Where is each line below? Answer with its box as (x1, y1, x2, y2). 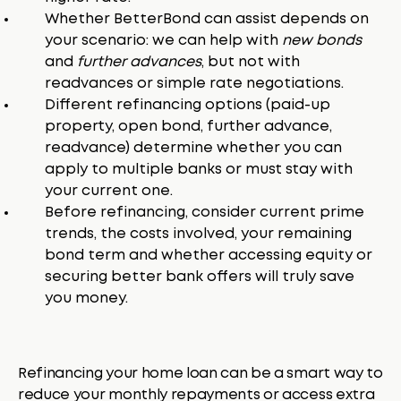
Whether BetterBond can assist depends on (45, 12, 369, 26)
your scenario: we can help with (45, 33, 282, 47)
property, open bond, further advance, (45, 119, 332, 133)
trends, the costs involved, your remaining (45, 226, 352, 241)
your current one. (45, 183, 173, 198)
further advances (77, 55, 201, 69)
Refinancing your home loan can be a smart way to (18, 366, 383, 380)
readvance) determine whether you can (45, 141, 342, 155)
